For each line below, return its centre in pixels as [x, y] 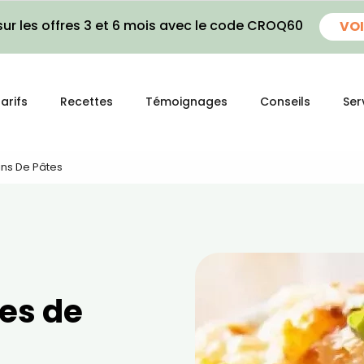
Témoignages [186, 102]
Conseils [285, 102]
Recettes [87, 102]
